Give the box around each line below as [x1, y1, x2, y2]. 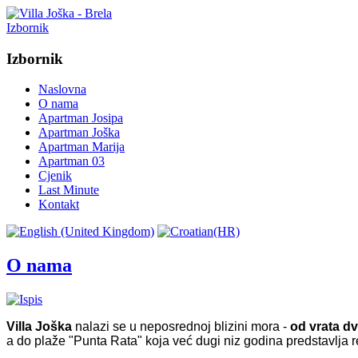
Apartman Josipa [38, 111, 123, 125]
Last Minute [38, 183, 99, 197]
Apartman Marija [38, 140, 125, 154]
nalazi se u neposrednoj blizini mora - [72, 320, 291, 334]
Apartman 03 [38, 154, 105, 169]
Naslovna [38, 82, 86, 97]
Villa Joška [6, 320, 73, 334]
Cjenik [38, 169, 72, 183]
